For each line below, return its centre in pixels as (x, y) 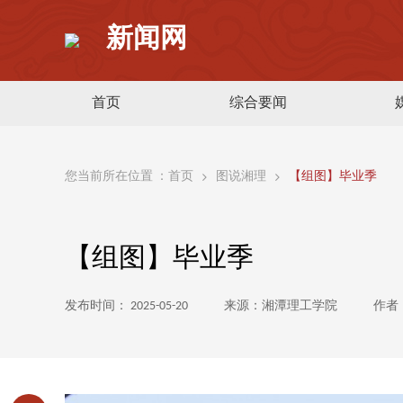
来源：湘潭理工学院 (281, 306)
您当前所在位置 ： (116, 177)
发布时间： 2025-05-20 (126, 306)
